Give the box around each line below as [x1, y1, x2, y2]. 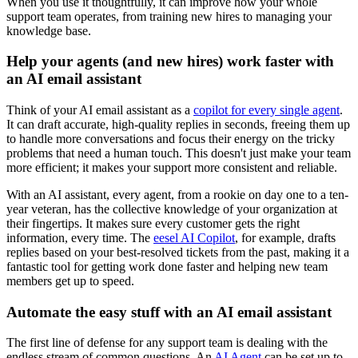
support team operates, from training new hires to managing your [6, 9, 332, 23]
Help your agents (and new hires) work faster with [6, 53, 334, 70]
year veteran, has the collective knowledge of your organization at [6, 201, 337, 216]
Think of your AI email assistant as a [6, 102, 193, 117]
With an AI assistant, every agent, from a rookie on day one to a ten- [6, 187, 348, 201]
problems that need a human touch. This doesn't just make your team [6, 145, 351, 160]
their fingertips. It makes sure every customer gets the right [6, 216, 300, 230]
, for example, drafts [235, 230, 336, 245]
